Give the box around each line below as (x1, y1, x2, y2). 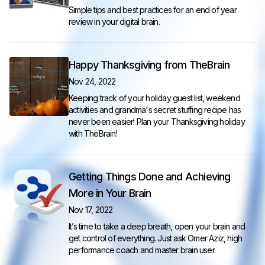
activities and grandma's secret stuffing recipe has (69, 105, 241, 115)
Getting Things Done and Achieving (69, 170, 231, 183)
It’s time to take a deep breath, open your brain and (69, 221, 245, 231)
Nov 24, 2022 (69, 76, 116, 86)
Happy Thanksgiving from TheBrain (69, 59, 230, 71)
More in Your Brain (69, 187, 151, 199)
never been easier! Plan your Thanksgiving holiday (69, 117, 245, 127)
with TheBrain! (69, 128, 117, 138)
